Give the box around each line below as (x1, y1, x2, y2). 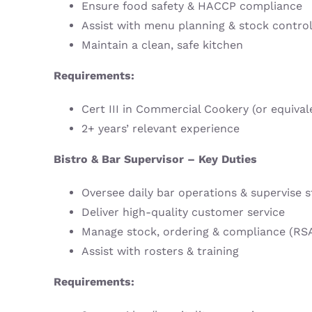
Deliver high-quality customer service (81, 205, 285, 219)
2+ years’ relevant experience (81, 122, 240, 136)
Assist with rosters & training (81, 244, 239, 258)
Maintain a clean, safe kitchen (81, 38, 243, 52)
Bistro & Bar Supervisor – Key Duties (53, 153, 257, 166)
